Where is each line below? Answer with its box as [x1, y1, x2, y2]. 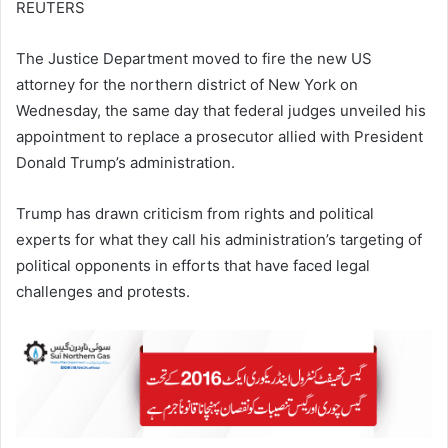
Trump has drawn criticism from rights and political [16, 204, 374, 224]
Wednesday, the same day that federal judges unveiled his [16, 101, 426, 121]
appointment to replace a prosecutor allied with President [16, 127, 423, 147]
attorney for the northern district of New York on [16, 75, 358, 95]
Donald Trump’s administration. [16, 153, 235, 173]
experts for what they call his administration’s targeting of [16, 230, 422, 250]
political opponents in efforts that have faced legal [16, 256, 370, 276]
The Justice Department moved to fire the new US [16, 49, 372, 69]
